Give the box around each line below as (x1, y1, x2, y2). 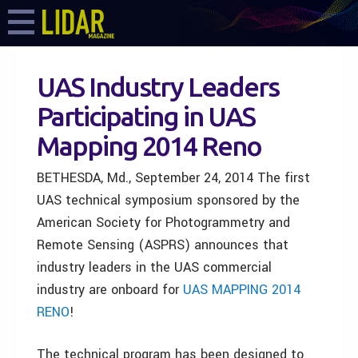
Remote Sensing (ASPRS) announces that (37, 236, 288, 254)
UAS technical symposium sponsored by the (37, 191, 300, 209)
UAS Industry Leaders (37, 71, 279, 101)
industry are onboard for (37, 280, 183, 299)
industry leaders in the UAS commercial (37, 258, 272, 276)
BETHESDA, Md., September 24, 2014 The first (37, 169, 310, 187)
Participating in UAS (37, 101, 255, 131)
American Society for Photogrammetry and (37, 213, 290, 232)
